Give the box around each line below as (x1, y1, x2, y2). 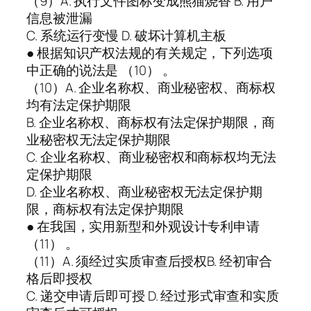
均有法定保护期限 (26, 96, 132, 115)
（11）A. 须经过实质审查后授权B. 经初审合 (26, 252, 272, 271)
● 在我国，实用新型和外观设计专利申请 (26, 217, 260, 236)
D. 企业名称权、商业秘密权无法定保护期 (26, 183, 262, 201)
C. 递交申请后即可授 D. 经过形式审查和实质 (26, 287, 279, 305)
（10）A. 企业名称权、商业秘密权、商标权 (26, 78, 276, 97)
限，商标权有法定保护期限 (26, 200, 184, 219)
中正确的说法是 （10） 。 (26, 61, 176, 80)
